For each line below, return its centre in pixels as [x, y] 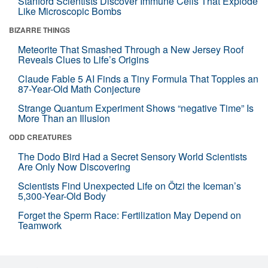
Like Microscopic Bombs [70, 11]
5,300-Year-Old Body [62, 196]
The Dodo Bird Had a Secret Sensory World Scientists [133, 156]
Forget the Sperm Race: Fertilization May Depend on [130, 215]
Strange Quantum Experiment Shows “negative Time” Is [136, 108]
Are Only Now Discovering [74, 167]
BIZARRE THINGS [39, 30]
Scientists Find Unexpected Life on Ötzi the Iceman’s [130, 186]
